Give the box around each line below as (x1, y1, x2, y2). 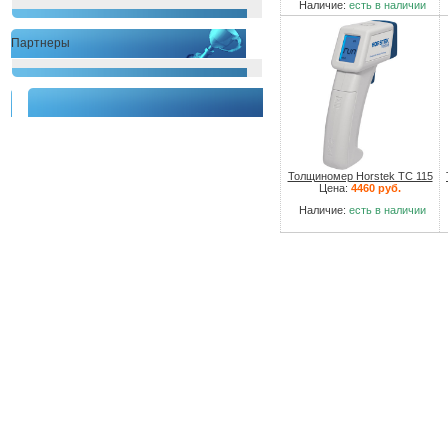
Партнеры (11, 36, 70, 50)
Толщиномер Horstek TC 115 (287, 170, 433, 182)
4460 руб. (351, 182, 401, 194)
